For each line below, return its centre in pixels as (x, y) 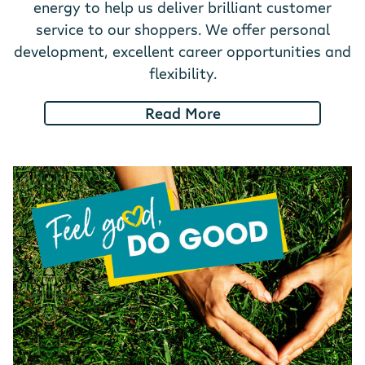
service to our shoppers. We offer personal (182, 30)
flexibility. (182, 74)
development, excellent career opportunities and (182, 52)
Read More (182, 113)
